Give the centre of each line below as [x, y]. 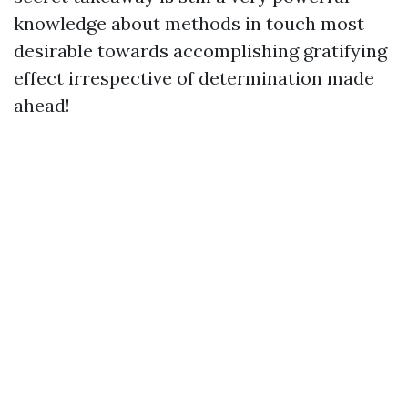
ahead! [42, 105]
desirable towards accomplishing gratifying [200, 51]
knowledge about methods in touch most [189, 23]
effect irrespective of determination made [194, 78]
